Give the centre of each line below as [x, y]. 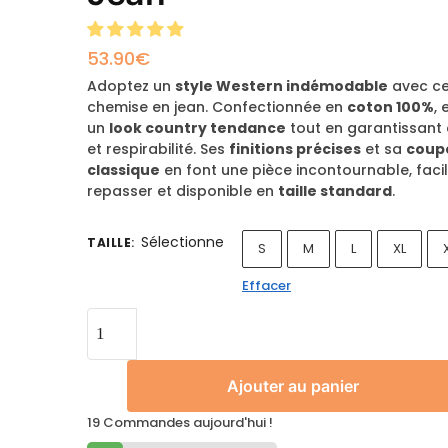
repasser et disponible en [183, 190]
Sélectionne [183, 241]
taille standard [335, 190]
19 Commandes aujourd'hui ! [180, 423]
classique [124, 169]
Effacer [267, 285]
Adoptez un [131, 85]
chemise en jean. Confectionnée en [217, 106]
